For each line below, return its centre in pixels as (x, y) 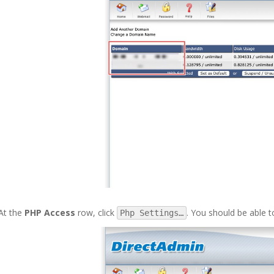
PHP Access (50, 212)
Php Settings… (152, 213)
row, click (96, 212)
